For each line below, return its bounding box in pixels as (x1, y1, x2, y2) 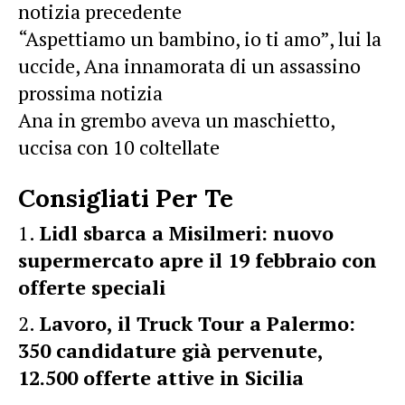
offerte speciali (18, 274, 165, 300)
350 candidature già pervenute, (18, 337, 323, 363)
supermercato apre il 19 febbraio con (18, 247, 377, 273)
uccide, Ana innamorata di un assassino (18, 52, 361, 79)
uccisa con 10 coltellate (18, 134, 220, 160)
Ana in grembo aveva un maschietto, (18, 107, 334, 133)
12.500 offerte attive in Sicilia (18, 364, 304, 391)
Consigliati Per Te (18, 182, 233, 214)
